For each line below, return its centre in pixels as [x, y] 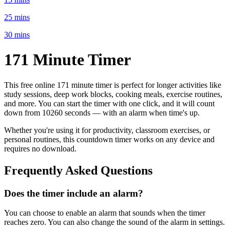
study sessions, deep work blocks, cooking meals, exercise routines [112, 94]
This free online [31, 85]
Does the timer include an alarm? [74, 193]
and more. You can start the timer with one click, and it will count [109, 103]
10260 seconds [66, 112]
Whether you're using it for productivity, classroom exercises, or [107, 130]
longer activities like [189, 85]
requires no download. [40, 148]
